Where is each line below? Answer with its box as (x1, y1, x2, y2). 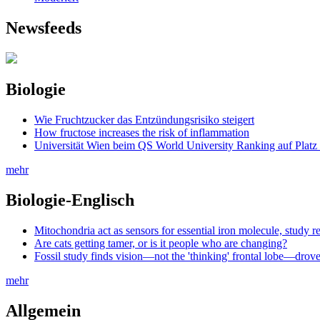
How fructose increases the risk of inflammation (34, 126, 249, 139)
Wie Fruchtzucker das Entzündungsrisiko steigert (34, 114, 254, 126)
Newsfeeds (6, 18, 81, 37)
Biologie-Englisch (6, 191, 134, 210)
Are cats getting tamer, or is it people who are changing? (34, 237, 287, 250)
